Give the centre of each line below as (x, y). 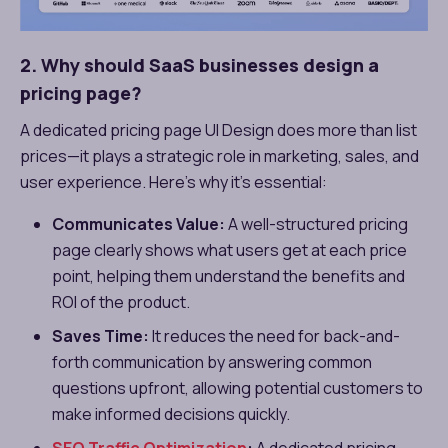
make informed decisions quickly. (171, 414)
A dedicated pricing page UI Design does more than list (218, 130)
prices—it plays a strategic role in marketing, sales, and (219, 156)
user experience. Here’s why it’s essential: (175, 182)
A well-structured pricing (316, 224)
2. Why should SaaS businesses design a (199, 65)
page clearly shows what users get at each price (229, 250)
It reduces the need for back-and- (274, 336)
